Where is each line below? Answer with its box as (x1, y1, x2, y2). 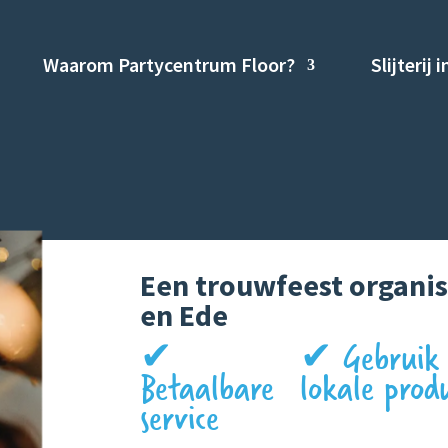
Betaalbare (140, 360, 275, 417)
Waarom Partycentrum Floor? (43, 52, 296, 77)
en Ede (140, 296, 229, 334)
